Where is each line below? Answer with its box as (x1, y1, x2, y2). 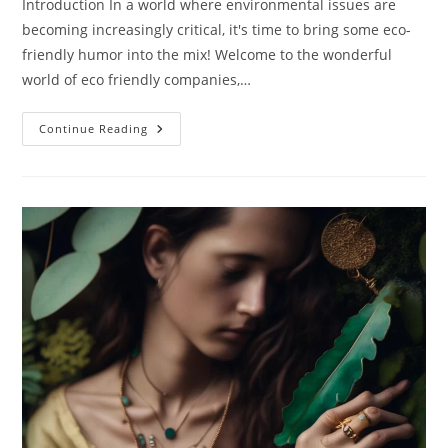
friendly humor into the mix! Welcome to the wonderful (22, 45, 393, 65)
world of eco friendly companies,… (22, 70, 252, 90)
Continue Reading (39, 121, 149, 137)
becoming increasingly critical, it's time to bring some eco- (22, 20, 412, 40)
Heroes (147, 217, 201, 237)
